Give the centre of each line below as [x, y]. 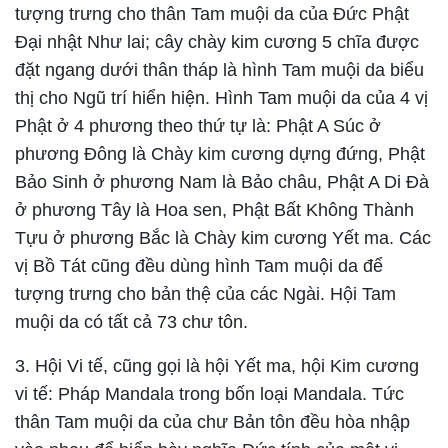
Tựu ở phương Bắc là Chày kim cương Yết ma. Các [223, 238]
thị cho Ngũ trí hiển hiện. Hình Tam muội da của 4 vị [221, 98]
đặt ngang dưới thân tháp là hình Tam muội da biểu [219, 70]
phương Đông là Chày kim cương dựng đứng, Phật [220, 154]
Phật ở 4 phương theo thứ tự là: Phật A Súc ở [198, 126]
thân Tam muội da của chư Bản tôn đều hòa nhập [212, 422]
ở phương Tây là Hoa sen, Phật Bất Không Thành [214, 210]
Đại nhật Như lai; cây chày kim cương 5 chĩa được [217, 42]
